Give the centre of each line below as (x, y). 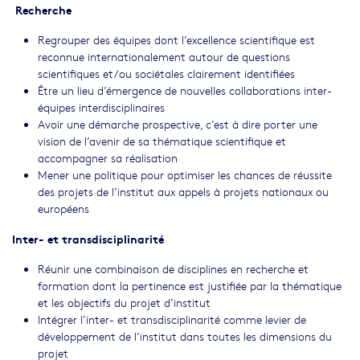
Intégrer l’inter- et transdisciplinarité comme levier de (172, 319)
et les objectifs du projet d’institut (124, 303)
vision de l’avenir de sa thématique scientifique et (162, 141)
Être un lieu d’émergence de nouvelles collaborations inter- (185, 90)
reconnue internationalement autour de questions (164, 57)
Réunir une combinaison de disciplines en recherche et (173, 269)
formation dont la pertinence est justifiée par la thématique (190, 286)
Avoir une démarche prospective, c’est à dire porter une (178, 124)
